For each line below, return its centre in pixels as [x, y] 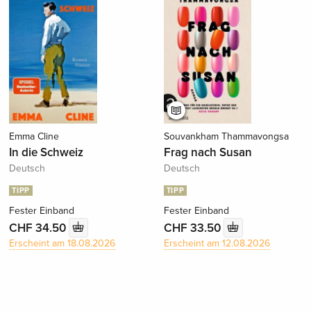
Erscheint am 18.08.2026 [62, 243]
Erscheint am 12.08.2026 [217, 243]
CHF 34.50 [39, 228]
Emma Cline [34, 136]
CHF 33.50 [193, 228]
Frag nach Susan [208, 152]
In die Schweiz [47, 152]
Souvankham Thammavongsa [226, 136]
